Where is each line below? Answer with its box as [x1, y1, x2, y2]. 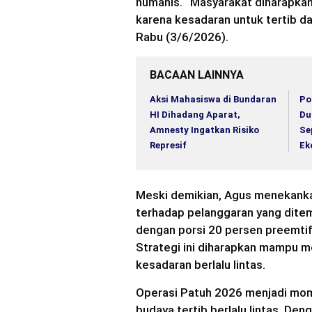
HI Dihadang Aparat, [150, 109, 240, 120]
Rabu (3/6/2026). [136, 29, 228, 44]
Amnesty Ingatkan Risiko [150, 124, 259, 135]
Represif [150, 139, 187, 150]
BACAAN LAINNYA [150, 68, 244, 81]
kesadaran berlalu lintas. [136, 258, 265, 272]
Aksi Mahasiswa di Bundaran [150, 93, 276, 104]
